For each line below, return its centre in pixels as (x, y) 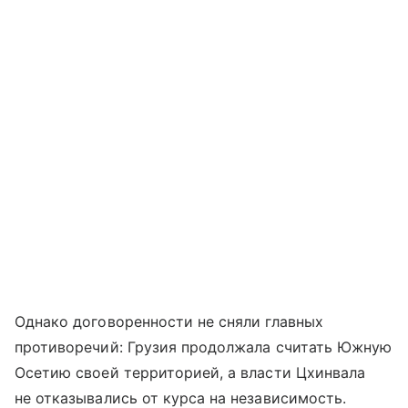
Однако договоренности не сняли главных (169, 321)
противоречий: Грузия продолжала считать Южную (204, 347)
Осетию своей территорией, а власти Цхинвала (190, 372)
